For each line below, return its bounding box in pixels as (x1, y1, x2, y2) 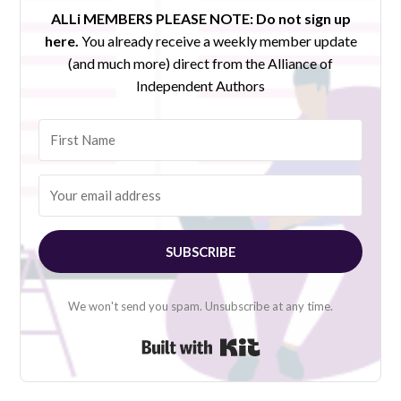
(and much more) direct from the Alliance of (68, 54, 333, 72)
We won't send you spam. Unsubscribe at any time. (68, 298, 333, 313)
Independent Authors (136, 76, 265, 94)
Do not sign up (255, 9, 351, 27)
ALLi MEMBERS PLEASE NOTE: (50, 9, 253, 27)
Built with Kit (260, 333, 341, 351)
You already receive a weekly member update (81, 31, 357, 49)
